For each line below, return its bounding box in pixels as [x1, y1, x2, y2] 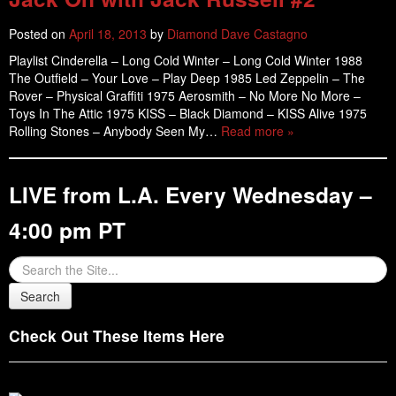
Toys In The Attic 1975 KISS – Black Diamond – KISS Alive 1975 [9, 104, 367, 122]
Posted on [9, 25, 69, 42]
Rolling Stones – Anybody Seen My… [9, 122, 221, 140]
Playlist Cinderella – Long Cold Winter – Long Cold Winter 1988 [9, 51, 362, 69]
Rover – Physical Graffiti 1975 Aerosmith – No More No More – [9, 87, 361, 104]
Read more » [221, 122, 294, 140]
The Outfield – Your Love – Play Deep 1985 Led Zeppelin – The [9, 69, 365, 87]
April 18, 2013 [69, 25, 147, 42]
